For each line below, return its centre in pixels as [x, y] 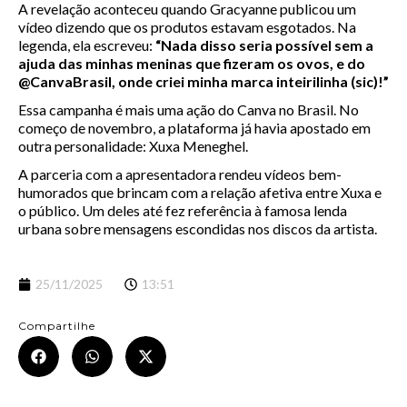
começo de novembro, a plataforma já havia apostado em [194, 128]
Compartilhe [57, 325]
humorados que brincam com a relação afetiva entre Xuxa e [200, 192]
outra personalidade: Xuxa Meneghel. [133, 146]
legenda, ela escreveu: [87, 45]
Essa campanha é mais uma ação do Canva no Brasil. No [189, 110]
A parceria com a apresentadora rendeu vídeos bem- [180, 174]
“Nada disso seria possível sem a [264, 45]
